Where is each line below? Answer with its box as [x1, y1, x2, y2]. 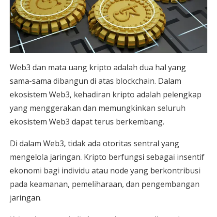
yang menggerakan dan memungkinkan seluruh [10, 103, 186, 114]
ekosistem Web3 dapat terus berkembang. [10, 116, 164, 127]
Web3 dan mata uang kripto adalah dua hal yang [10, 62, 186, 73]
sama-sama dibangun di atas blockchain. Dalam [10, 76, 181, 87]
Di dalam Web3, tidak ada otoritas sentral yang [10, 138, 179, 149]
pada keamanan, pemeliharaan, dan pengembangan [10, 179, 200, 190]
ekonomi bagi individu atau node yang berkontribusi [10, 165, 201, 176]
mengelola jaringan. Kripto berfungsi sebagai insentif [10, 152, 204, 163]
